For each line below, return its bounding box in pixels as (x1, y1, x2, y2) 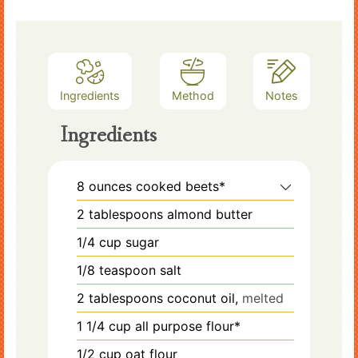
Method (171, 88, 214, 102)
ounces (89, 177, 132, 194)
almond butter (167, 205, 253, 222)
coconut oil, (167, 289, 238, 306)
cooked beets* (136, 177, 225, 194)
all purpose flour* (135, 317, 241, 334)
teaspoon (99, 261, 156, 278)
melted (242, 289, 284, 306)
